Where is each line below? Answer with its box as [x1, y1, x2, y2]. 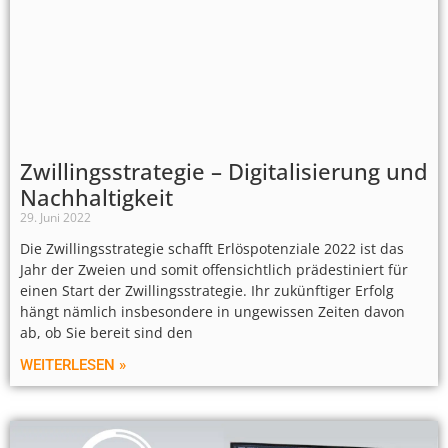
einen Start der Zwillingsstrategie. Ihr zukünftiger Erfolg [20, 281, 394, 301]
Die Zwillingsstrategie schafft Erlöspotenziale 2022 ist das [20, 239, 404, 259]
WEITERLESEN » [20, 356, 126, 375]
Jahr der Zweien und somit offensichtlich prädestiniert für [20, 260, 408, 280]
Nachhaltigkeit [20, 182, 173, 213]
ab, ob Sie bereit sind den [20, 323, 193, 343]
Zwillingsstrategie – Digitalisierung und [20, 156, 428, 187]
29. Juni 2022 [20, 209, 91, 227]
